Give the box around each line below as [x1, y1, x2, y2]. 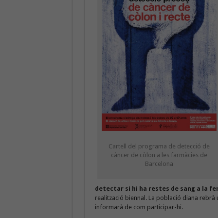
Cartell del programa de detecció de [108, 143, 210, 150]
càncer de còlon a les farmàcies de [110, 151, 207, 159]
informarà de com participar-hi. [94, 203, 183, 211]
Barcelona [145, 160, 173, 167]
